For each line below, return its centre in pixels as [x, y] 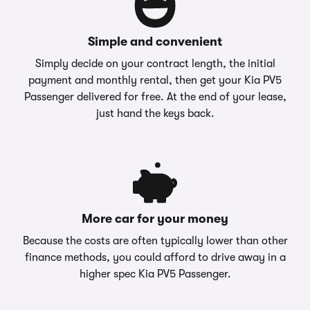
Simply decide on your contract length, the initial [155, 64]
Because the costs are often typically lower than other [155, 241]
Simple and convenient [155, 42]
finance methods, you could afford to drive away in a [155, 257]
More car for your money [155, 219]
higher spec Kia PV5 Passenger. [155, 274]
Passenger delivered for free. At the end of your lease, [155, 97]
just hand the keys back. [155, 113]
